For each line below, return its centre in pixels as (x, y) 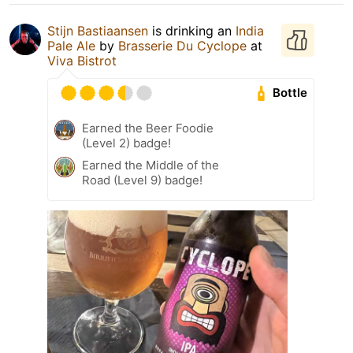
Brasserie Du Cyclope (182, 45)
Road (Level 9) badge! (142, 180)
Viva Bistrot (82, 60)
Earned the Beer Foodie (148, 128)
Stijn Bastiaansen (98, 30)
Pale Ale (71, 45)
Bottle (290, 93)
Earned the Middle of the (150, 165)
